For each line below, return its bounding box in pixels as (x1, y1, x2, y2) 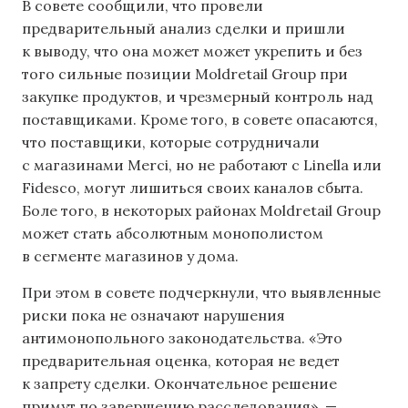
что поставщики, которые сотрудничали (22, 133, 320, 152)
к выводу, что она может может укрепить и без (22, 42, 362, 61)
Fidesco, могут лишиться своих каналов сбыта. (22, 178, 363, 198)
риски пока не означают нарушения (22, 305, 285, 324)
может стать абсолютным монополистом (22, 224, 323, 243)
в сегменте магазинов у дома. (22, 247, 239, 266)
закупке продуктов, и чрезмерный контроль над (22, 87, 373, 107)
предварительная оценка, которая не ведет (22, 351, 340, 370)
